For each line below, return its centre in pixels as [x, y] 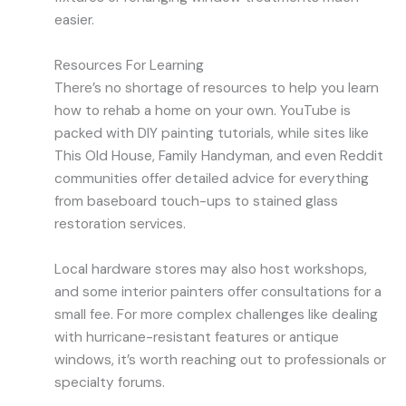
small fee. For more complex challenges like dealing [216, 314]
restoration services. [120, 223]
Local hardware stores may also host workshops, [211, 269]
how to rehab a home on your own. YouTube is [203, 110]
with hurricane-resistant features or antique [197, 337]
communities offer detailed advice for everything [212, 178]
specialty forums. [110, 382]
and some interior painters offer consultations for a [218, 291]
